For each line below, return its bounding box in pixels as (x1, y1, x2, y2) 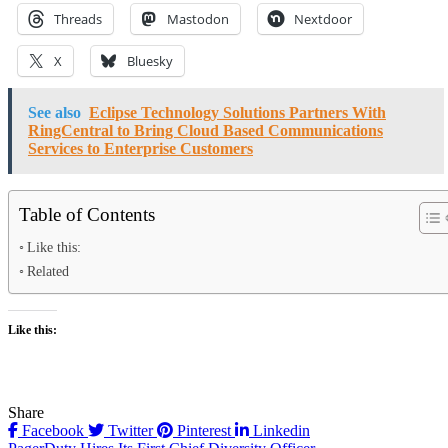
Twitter (104, 421, 157, 439)
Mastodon (167, 9, 229, 28)
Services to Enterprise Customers (28, 139, 253, 157)
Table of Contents (19, 203, 155, 225)
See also (28, 103, 81, 121)
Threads (54, 9, 102, 28)
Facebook (18, 421, 88, 439)
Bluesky (127, 51, 173, 70)
